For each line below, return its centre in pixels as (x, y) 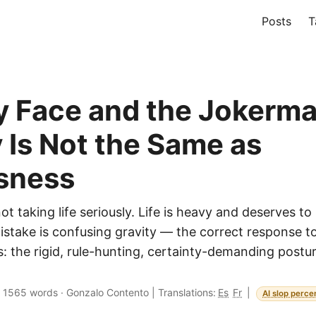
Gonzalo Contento (108, 292)
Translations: (187, 292)
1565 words (30, 292)
